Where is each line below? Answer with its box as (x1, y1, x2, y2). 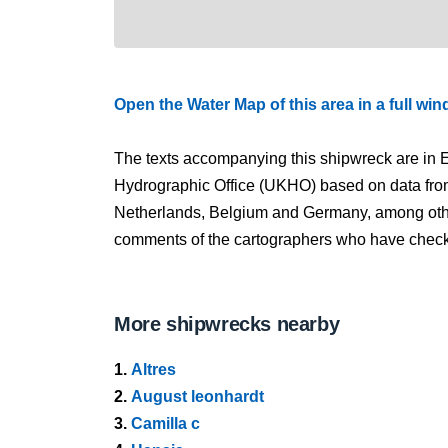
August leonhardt (131, 388, 264, 405)
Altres (131, 361, 176, 378)
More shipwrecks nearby (114, 313, 340, 335)
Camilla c (131, 415, 200, 432)
